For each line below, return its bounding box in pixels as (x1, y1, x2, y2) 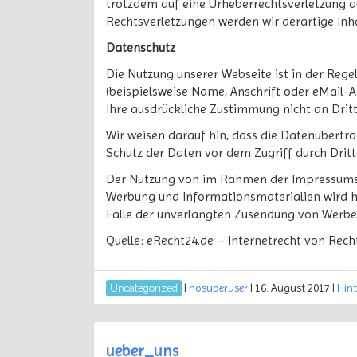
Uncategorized (110, 282, 178, 294)
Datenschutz (106, 40, 175, 55)
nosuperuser (189, 281, 248, 294)
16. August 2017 (255, 281, 330, 294)
